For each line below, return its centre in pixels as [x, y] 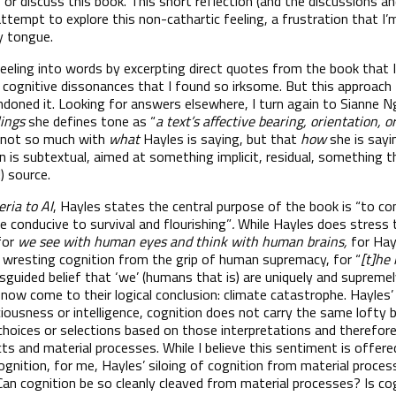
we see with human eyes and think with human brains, [184, 241]
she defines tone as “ [90, 121]
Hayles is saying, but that [220, 138]
